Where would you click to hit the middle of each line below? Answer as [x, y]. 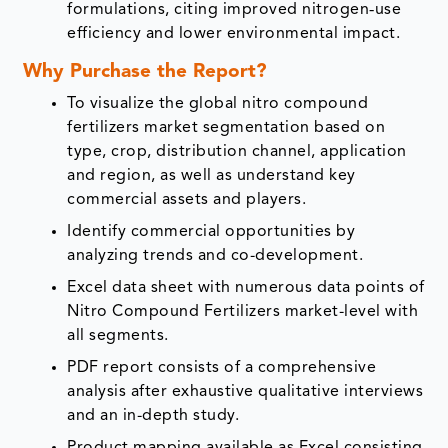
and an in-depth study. [153, 416]
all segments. [118, 336]
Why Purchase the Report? [145, 73]
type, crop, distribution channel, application [237, 152]
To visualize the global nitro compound [218, 104]
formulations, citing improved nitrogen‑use [234, 10]
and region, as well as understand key [211, 176]
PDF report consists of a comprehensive [222, 368]
